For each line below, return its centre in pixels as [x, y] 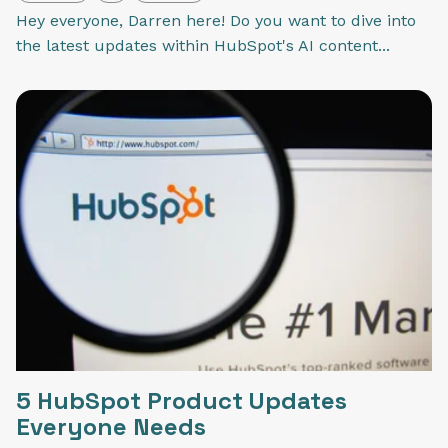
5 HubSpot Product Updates [181, 400]
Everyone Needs [111, 426]
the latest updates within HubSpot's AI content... [203, 46]
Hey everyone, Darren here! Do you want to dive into [216, 21]
